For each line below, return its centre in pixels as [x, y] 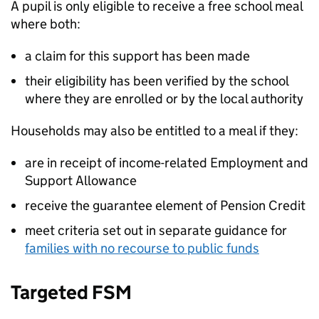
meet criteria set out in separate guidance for [156, 230]
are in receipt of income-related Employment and [167, 163]
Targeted [51, 292]
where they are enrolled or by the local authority [166, 99]
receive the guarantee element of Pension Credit [165, 205]
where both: [46, 24]
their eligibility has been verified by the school [157, 81]
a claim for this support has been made [137, 56]
